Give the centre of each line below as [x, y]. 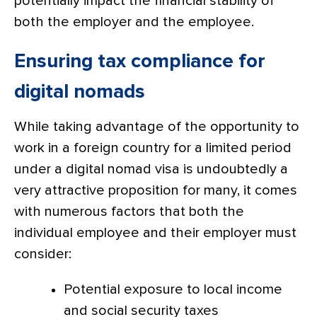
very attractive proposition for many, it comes [156, 190]
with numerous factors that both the [129, 211]
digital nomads [80, 92]
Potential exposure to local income [173, 289]
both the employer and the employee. [134, 22]
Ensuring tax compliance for [140, 61]
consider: [43, 254]
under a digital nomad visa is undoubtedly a [151, 169]
